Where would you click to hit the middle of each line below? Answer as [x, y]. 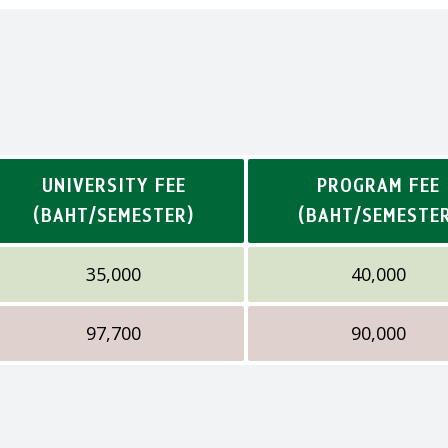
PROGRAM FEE [378, 185]
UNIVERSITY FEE [113, 185]
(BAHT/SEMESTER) [113, 215]
